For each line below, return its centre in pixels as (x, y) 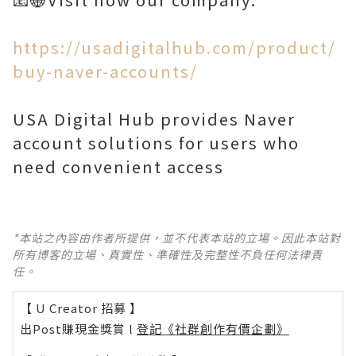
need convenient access (118, 166)
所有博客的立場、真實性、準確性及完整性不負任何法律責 (168, 254)
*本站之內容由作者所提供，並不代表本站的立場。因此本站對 (177, 238)
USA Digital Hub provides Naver (154, 119)
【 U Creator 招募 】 (81, 308)
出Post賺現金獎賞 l (78, 329)
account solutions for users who (156, 143)
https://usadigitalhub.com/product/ (174, 47)
